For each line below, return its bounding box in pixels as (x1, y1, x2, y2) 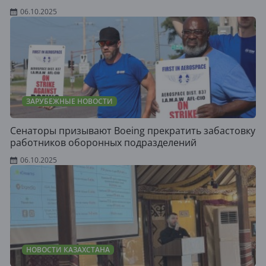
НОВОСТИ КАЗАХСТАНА (26, 245, 110, 255)
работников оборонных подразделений (10, 136, 197, 149)
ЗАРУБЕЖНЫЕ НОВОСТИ (26, 96, 113, 106)
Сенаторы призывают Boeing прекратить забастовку (10, 124, 255, 137)
